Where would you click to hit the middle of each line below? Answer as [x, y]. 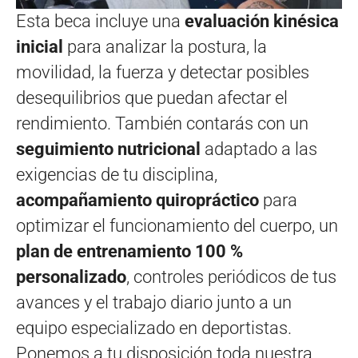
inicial [40, 47]
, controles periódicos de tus [231, 277]
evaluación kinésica [262, 22]
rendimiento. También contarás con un [162, 124]
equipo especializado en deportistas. [154, 328]
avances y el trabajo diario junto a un [154, 303]
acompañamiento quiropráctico [137, 201]
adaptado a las [259, 149]
